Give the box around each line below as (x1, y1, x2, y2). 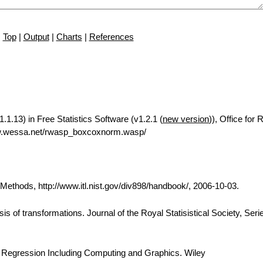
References (89, 32, 134, 42)
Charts (56, 32, 82, 42)
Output (23, 32, 49, 42)
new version (163, 114, 209, 124)
